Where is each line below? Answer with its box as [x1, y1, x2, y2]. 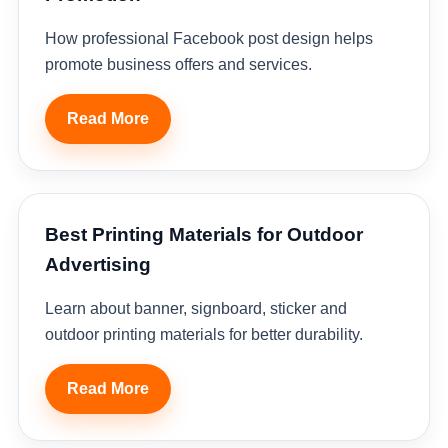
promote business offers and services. [44, 56, 312, 73]
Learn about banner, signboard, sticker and [44, 300, 347, 317]
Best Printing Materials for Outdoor [44, 224, 363, 245]
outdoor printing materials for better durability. [44, 326, 363, 343]
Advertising [44, 254, 151, 275]
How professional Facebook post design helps [44, 30, 373, 47]
